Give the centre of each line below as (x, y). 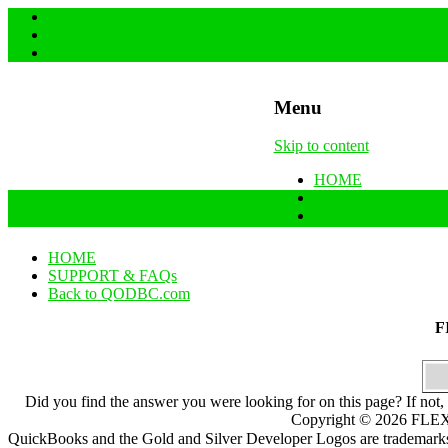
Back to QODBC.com (119, 293)
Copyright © (333, 419)
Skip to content (321, 146)
